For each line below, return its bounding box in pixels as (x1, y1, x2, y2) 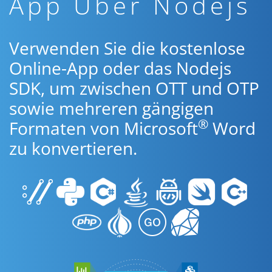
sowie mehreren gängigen (9, 97, 214, 120)
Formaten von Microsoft (9, 117, 198, 140)
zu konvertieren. (9, 137, 137, 160)
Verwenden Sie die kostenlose (9, 36, 245, 59)
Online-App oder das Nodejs (9, 56, 231, 80)
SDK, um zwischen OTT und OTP (9, 76, 259, 100)
